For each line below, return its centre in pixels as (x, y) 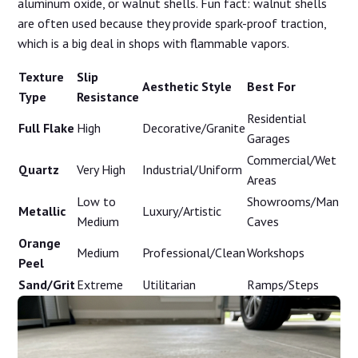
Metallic (42, 211)
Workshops (276, 253)
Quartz (39, 170)
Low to (97, 202)
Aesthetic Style (187, 87)
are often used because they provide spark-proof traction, (172, 24)
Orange (40, 243)
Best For (272, 87)
